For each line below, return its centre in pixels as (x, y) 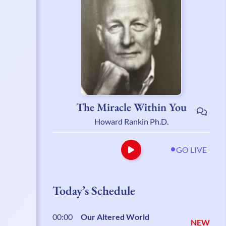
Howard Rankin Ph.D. (131, 121)
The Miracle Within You (131, 107)
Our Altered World (115, 217)
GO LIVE (191, 150)
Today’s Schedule (94, 190)
